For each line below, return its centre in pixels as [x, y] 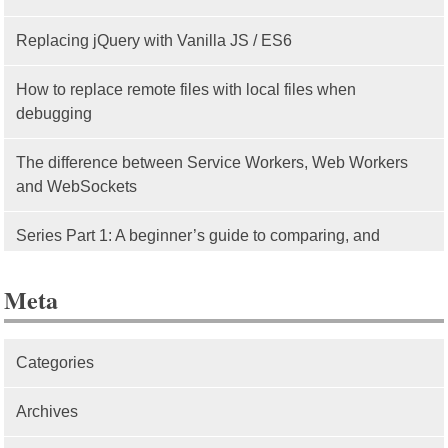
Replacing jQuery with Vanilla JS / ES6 [154, 40]
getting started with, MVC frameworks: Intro [167, 259]
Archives [47, 411]
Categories [55, 362]
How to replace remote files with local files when [186, 89]
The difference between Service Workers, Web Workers [212, 162]
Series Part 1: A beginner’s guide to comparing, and [198, 235]
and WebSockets [77, 186]
